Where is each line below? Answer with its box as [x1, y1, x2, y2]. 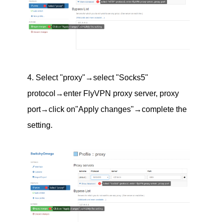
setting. [27, 121, 53, 130]
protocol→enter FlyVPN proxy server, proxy [27, 89, 179, 98]
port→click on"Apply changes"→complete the [27, 105, 187, 114]
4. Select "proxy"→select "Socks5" [27, 73, 148, 82]
